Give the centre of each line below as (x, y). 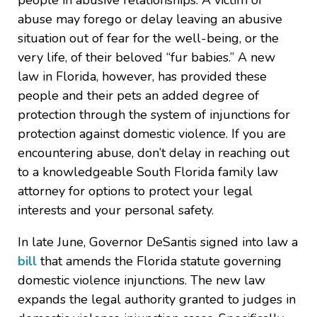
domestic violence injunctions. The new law (142, 281)
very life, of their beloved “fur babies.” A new (146, 58)
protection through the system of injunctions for (154, 115)
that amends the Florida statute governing (159, 261)
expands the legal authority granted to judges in (157, 300)
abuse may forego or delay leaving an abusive (150, 19)
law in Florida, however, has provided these (142, 77)
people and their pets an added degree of (138, 96)
